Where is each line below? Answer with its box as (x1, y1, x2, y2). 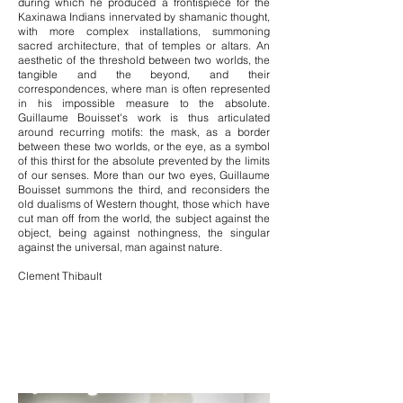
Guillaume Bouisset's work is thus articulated (18, 111, 270, 125)
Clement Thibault (18, 269, 102, 283)
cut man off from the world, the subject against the (18, 211, 270, 226)
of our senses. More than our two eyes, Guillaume (18, 168, 270, 183)
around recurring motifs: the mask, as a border (18, 125, 270, 139)
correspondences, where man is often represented (18, 82, 270, 96)
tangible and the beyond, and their (18, 67, 270, 82)
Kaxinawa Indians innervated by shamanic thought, (18, 10, 270, 24)
